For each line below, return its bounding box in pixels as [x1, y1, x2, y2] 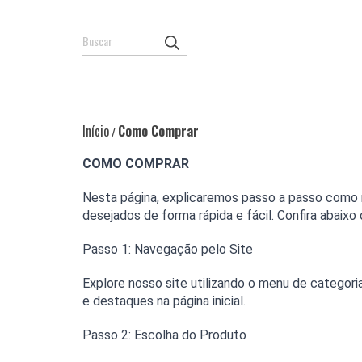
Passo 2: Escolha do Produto [82, 327, 246, 343]
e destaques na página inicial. [82, 293, 246, 309]
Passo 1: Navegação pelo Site [82, 242, 253, 258]
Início [82, 121, 109, 141]
